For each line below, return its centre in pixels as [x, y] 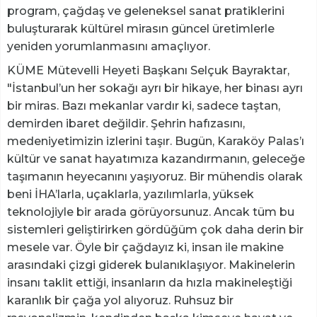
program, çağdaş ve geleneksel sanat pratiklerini [146, 11]
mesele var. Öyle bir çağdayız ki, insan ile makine [145, 248]
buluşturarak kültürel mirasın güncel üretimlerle [141, 29]
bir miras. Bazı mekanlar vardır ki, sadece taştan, [144, 106]
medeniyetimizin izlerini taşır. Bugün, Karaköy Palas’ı [156, 142]
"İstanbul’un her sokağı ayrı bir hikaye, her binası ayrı [155, 88]
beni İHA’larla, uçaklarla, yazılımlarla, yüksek [131, 195]
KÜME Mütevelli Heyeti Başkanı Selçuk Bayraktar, [148, 71]
